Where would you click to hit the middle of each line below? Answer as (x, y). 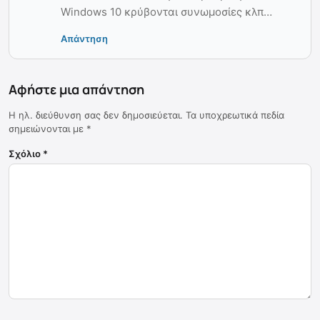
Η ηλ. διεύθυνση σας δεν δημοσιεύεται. (96, 115)
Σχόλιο (26, 154)
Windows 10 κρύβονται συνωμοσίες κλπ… (166, 12)
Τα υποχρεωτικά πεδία (235, 115)
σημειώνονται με (47, 129)
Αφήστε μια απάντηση (76, 90)
